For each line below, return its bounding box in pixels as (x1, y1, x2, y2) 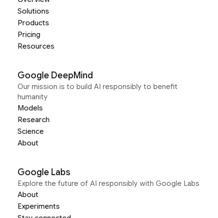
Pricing (18, 30, 40, 39)
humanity (18, 92, 48, 102)
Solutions (18, 7, 49, 16)
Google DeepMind (18, 70, 93, 81)
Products (18, 18, 49, 28)
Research (18, 115, 50, 125)
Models (18, 104, 43, 113)
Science (18, 127, 44, 136)
